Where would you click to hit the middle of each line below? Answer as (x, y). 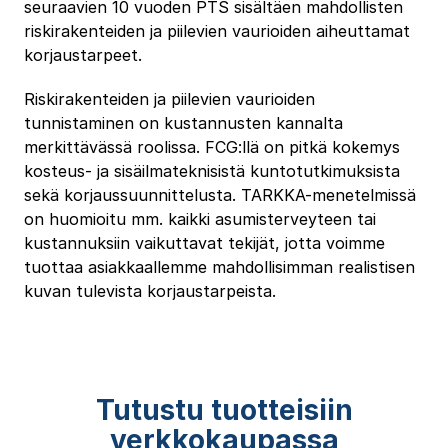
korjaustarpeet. (82, 55)
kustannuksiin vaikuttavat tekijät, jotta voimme (204, 243)
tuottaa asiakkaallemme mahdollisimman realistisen (219, 267)
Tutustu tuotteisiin (224, 410)
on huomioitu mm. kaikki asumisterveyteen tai (199, 219)
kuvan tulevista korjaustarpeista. (149, 291)
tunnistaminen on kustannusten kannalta (183, 123)
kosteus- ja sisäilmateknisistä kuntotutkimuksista (211, 171)
